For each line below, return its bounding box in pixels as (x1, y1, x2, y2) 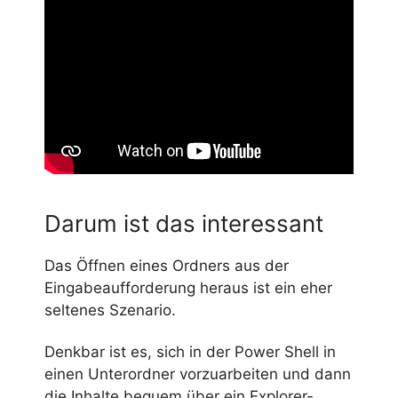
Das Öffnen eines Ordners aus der (44, 256, 289, 275)
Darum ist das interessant (44, 209, 323, 237)
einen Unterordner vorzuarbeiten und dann (44, 364, 351, 383)
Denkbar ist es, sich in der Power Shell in (44, 342, 336, 361)
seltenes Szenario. (44, 300, 176, 319)
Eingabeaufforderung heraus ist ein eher (44, 278, 332, 297)
